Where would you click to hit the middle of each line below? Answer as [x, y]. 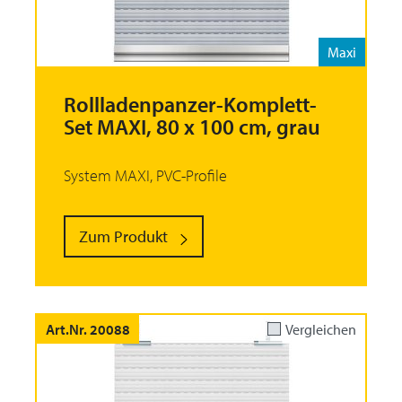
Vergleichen [321, 329]
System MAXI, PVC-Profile [145, 176]
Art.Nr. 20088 [88, 329]
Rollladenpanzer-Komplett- [190, 105]
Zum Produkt [123, 237]
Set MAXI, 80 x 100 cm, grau [192, 127]
